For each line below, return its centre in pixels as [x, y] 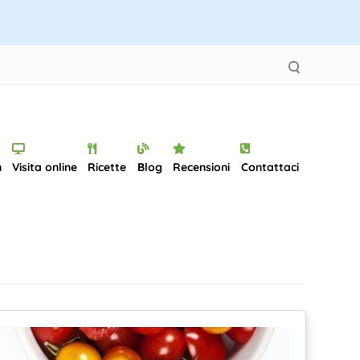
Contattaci [270, 167]
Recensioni [202, 167]
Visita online [45, 167]
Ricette [107, 167]
